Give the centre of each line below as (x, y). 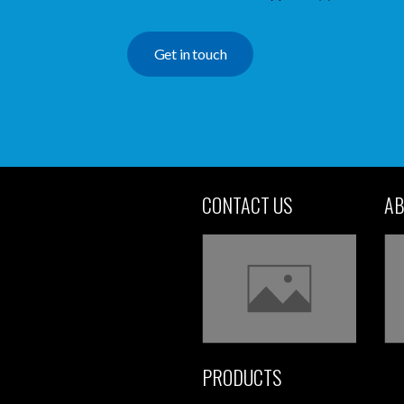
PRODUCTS (242, 377)
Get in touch (190, 54)
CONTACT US (247, 205)
